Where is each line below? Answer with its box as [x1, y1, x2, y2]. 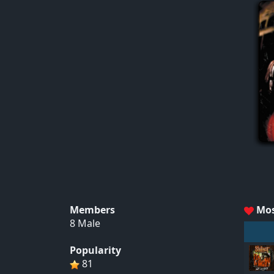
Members [70, 203, 115, 217]
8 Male [70, 217, 100, 230]
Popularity [70, 243, 121, 257]
